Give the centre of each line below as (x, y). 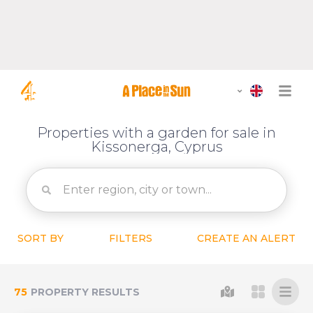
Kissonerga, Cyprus (156, 147)
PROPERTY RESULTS (85, 292)
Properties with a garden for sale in (156, 133)
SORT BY (41, 238)
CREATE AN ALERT (246, 238)
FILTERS (130, 238)
